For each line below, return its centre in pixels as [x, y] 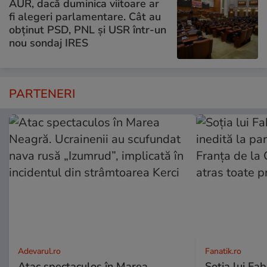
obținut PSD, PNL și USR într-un [88, 30]
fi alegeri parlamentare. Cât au [85, 16]
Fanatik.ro [223, 252]
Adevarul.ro [39, 252]
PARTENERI [42, 94]
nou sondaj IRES [49, 43]
